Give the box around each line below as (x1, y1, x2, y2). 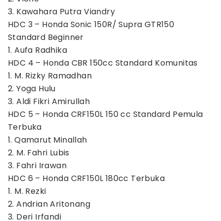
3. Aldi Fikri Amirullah (8, 96, 90, 107)
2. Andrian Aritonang (8, 198, 90, 210)
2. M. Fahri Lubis (8, 147, 70, 158)
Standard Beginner (8, 32, 84, 43)
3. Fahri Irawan (8, 160, 67, 171)
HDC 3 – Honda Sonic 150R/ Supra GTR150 (8, 19, 175, 30)
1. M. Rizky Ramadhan (8, 70, 92, 81)
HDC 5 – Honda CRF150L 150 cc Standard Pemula (8, 109, 203, 120)
